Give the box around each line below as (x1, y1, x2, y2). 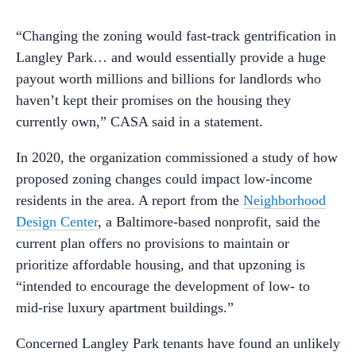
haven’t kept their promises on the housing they (16, 91, 291, 108)
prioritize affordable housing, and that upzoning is (16, 256, 305, 273)
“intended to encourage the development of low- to (16, 277, 310, 294)
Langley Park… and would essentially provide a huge (16, 48, 326, 65)
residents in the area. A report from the (16, 192, 243, 208)
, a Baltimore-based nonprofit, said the (98, 213, 320, 230)
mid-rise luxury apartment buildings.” (16, 299, 234, 315)
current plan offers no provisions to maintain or (16, 234, 289, 251)
